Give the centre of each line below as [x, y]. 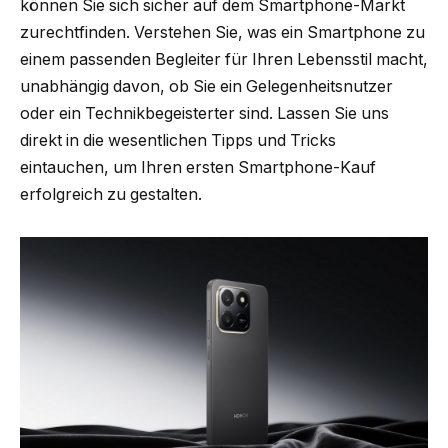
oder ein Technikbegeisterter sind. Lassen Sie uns [204, 113]
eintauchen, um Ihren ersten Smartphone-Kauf [198, 167]
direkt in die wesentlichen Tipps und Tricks [178, 140]
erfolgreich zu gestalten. [111, 194]
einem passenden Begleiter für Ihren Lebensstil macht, [224, 59]
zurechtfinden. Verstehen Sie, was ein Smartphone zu [222, 32]
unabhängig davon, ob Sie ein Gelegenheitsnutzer [206, 86]
